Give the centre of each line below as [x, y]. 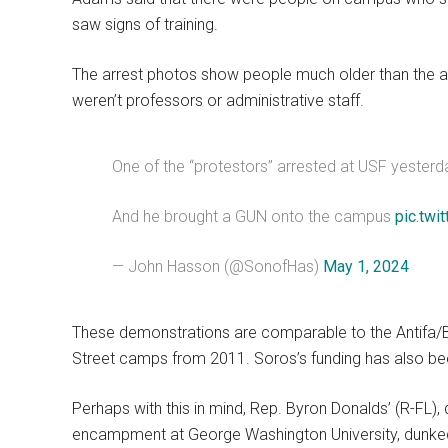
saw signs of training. [145, 25]
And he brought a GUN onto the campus [253, 217]
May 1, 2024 [366, 267]
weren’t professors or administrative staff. [218, 101]
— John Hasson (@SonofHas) [217, 267]
